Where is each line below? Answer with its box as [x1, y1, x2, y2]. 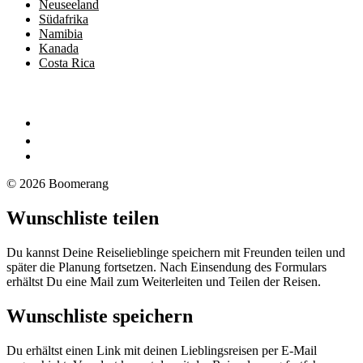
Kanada [39, 41, 79, 56]
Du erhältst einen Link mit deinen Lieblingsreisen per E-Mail [6, 343, 317, 357]
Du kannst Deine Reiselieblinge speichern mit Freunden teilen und [6, 246, 345, 260]
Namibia [39, 27, 83, 41]
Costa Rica [39, 56, 95, 70]
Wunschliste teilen [6, 207, 159, 229]
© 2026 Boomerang [6, 177, 109, 191]
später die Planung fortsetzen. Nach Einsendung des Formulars [6, 260, 327, 275]
